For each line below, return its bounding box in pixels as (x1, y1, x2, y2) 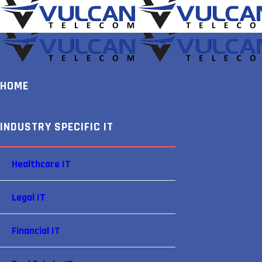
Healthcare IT (12, 157, 71, 171)
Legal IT (12, 191, 46, 204)
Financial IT (12, 224, 60, 237)
